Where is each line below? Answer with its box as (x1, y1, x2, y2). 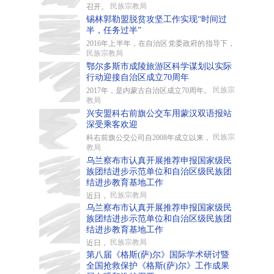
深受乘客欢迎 (86, 120, 138, 129)
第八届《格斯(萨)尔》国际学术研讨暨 (86, 250, 229, 259)
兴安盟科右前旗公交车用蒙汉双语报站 (86, 109, 232, 118)
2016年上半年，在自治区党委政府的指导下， (86, 39, 235, 48)
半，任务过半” (86, 26, 141, 35)
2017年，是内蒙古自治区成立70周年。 (86, 86, 213, 95)
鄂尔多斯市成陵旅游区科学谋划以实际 (86, 62, 232, 71)
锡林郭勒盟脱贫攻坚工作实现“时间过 (86, 15, 227, 24)
